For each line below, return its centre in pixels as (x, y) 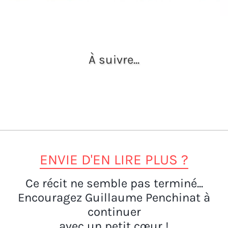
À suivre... (114, 59)
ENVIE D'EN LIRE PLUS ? (114, 159)
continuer (114, 211)
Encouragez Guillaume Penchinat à (114, 197)
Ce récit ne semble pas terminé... (114, 183)
